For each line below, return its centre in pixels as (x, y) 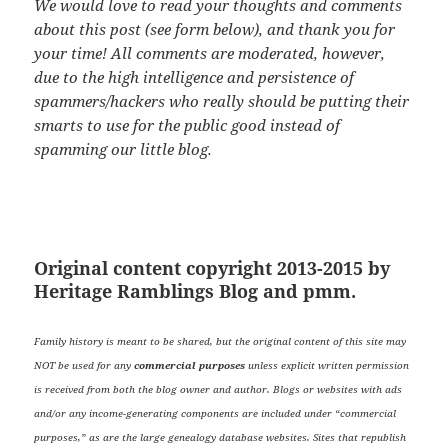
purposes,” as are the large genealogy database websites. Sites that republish (220, 436)
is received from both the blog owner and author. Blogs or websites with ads (218, 388)
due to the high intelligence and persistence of (194, 76)
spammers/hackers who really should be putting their (222, 100)
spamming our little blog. (123, 148)
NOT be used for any (84, 364)
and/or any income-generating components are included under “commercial (215, 412)
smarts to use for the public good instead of (187, 124)
